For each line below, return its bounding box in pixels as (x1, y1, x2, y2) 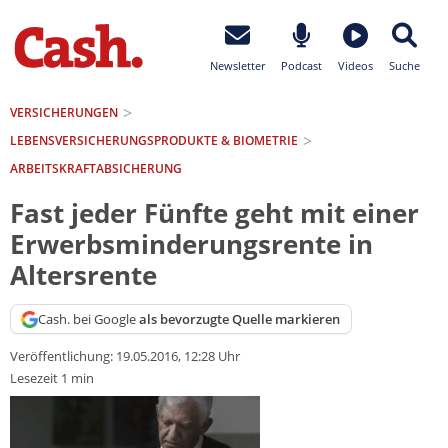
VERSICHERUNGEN (10, 103, 118, 121)
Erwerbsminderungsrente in (10, 227, 373, 263)
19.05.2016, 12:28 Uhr (116, 347, 240, 366)
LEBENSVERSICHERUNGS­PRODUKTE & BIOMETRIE (10, 131, 298, 149)
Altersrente (10, 258, 157, 294)
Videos (338, 58, 373, 73)
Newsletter (210, 58, 265, 73)
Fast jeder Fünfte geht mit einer (10, 196, 419, 232)
